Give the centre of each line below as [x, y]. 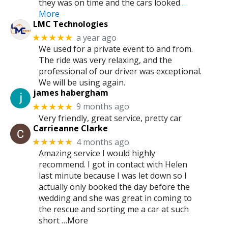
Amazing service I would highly [97, 153]
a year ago [97, 37]
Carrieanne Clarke [70, 128]
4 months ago [103, 142]
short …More [63, 221]
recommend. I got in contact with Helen [113, 165]
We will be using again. [82, 83]
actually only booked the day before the [114, 187]
